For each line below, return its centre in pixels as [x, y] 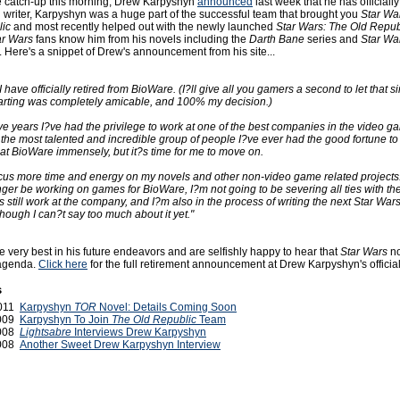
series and [333, 39]
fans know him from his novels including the [141, 39]
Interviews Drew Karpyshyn [139, 332]
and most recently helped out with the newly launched [143, 27]
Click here [63, 264]
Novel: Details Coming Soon [167, 307]
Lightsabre [46, 332]
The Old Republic [154, 320]
